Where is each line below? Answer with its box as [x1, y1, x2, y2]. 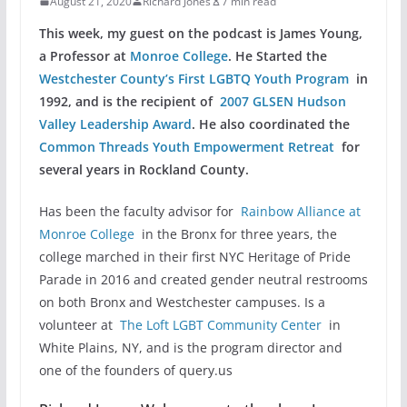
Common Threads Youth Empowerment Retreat [38, 137, 334, 155]
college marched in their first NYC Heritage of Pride [38, 247, 351, 265]
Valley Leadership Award [38, 114, 192, 133]
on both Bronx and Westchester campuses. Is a [38, 293, 325, 311]
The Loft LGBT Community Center [119, 315, 322, 333]
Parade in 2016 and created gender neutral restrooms [38, 270, 368, 288]
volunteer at [38, 315, 120, 333]
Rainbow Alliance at [240, 202, 361, 220]
